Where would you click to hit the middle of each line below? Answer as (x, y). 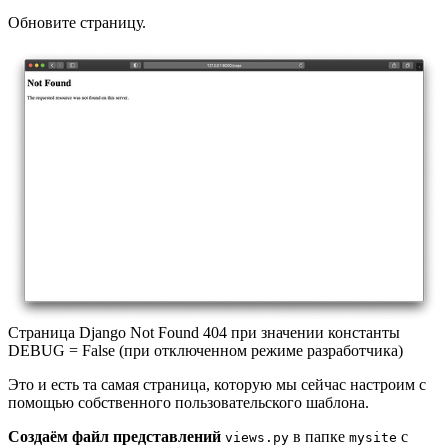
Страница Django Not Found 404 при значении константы (204, 332)
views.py (257, 437)
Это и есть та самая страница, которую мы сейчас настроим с (217, 384)
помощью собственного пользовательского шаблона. (188, 402)
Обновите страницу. (77, 22)
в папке (319, 436)
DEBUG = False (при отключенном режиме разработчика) (205, 350)
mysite (373, 437)
